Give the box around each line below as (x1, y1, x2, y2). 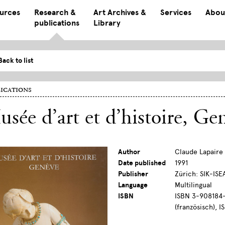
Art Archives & (93, 8, 146, 18)
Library (93, 18, 121, 28)
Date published (118, 159, 166, 168)
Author (118, 148, 141, 157)
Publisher (118, 170, 149, 179)
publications (34, 18, 79, 28)
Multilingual (175, 181, 212, 190)
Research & (34, 8, 76, 18)
